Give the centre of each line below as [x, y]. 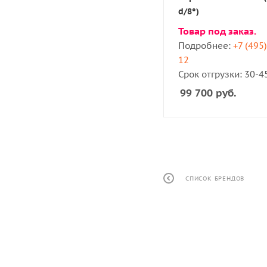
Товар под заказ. [217, 31]
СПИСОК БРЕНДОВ [215, 179]
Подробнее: [206, 45]
